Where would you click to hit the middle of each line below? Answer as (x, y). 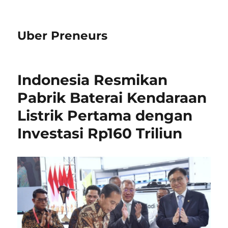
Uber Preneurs (63, 36)
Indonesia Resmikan (93, 80)
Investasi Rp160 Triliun (100, 133)
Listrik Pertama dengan (105, 116)
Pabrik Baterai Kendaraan (112, 98)
